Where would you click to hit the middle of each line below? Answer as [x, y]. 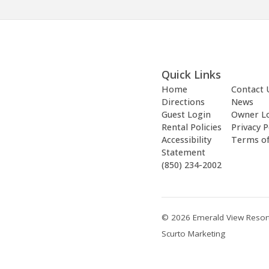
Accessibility [186, 139]
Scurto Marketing [193, 233]
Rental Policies [191, 127]
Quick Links [191, 74]
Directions [183, 101]
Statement [183, 152]
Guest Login [186, 114]
